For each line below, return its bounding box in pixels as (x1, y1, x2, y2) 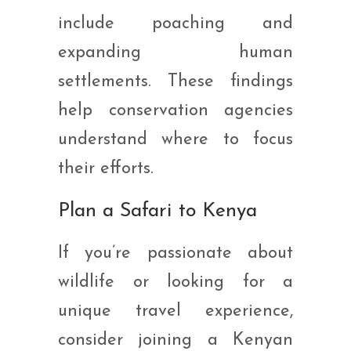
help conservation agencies (58, 101, 293, 120)
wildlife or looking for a (58, 273, 293, 291)
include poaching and (58, 14, 293, 33)
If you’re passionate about (58, 244, 293, 262)
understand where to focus (58, 130, 293, 149)
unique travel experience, (58, 302, 293, 320)
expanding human (58, 43, 293, 62)
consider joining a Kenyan (58, 331, 293, 349)
